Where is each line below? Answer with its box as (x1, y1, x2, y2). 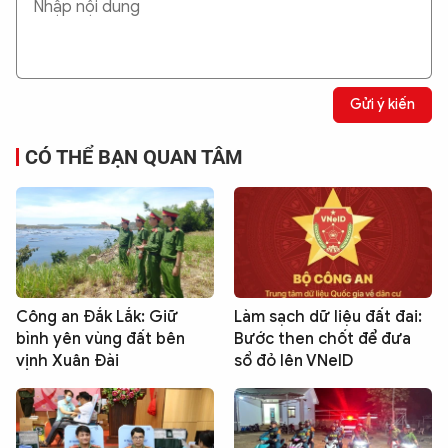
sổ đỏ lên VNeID (234, 351, 353, 372)
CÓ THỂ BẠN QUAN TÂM (25, 144, 243, 169)
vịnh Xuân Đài (16, 351, 119, 372)
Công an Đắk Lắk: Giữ (16, 307, 178, 328)
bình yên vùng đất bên (16, 329, 185, 350)
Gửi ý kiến (350, 96, 415, 114)
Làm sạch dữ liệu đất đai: (234, 307, 422, 328)
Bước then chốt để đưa (234, 329, 411, 350)
